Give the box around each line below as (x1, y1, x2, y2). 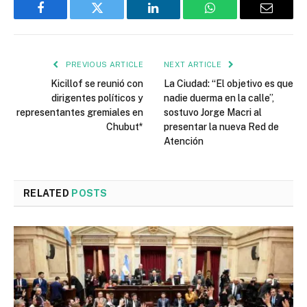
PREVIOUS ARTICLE (63, 60, 143, 69)
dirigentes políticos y (51, 93, 143, 104)
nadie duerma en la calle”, (164, 93, 274, 104)
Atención (164, 136, 204, 147)
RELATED (23, 188, 72, 199)
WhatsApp (208, 12, 262, 25)
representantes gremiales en (16, 107, 143, 119)
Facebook (39, 12, 88, 25)
